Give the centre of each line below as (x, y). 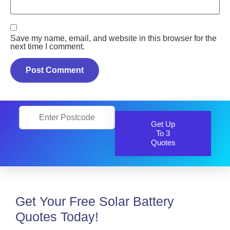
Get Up (163, 124)
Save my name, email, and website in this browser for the (113, 38)
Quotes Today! (57, 216)
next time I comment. (47, 46)
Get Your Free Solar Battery (95, 201)
